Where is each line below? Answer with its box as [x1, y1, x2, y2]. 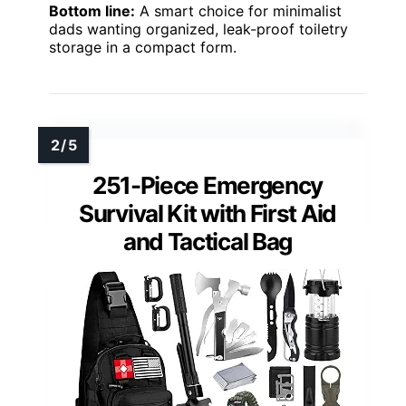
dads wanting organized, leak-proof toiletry [49, 20, 348, 39]
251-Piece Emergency [92, 171, 324, 200]
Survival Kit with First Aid [79, 199, 336, 228]
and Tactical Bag [122, 227, 293, 256]
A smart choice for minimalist [135, 2, 342, 21]
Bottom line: [49, 2, 135, 21]
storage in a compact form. [49, 38, 237, 57]
